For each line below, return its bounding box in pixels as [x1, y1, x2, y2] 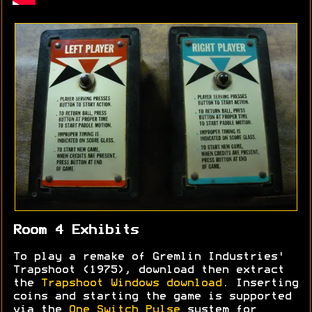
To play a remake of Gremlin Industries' [13, 252, 284, 263]
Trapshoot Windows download [40, 279, 221, 289]
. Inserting [221, 279, 298, 289]
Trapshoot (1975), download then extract [13, 265, 284, 276]
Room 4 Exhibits [13, 224, 138, 237]
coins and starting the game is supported [13, 292, 291, 302]
